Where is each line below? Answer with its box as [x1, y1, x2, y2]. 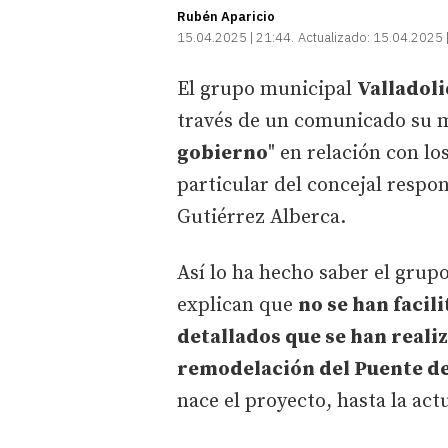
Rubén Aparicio [177, 7, 275, 25]
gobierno [177, 140, 268, 166]
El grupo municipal [177, 76, 357, 102]
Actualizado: [298, 28, 370, 46]
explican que [177, 292, 298, 318]
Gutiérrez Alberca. [177, 204, 346, 230]
